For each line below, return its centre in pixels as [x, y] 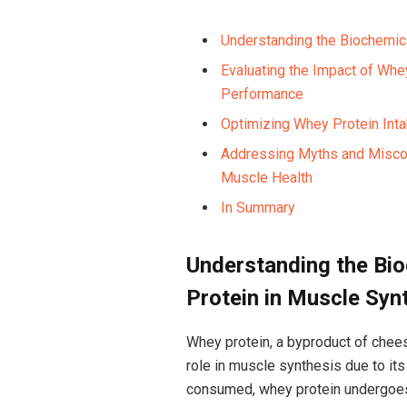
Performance [262, 94]
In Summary [258, 207]
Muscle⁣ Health [266, 177]
